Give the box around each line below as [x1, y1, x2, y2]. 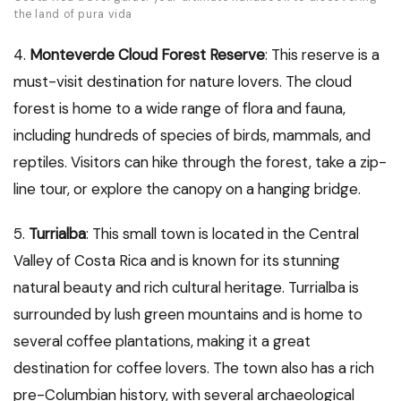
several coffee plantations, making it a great [13, 330, 311, 351]
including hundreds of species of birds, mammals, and [13, 124, 371, 145]
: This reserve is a [265, 44, 380, 64]
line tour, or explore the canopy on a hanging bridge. [13, 178, 361, 199]
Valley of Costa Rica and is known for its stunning [13, 250, 340, 270]
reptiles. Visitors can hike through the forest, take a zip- [13, 151, 387, 172]
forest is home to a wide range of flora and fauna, [13, 98, 346, 118]
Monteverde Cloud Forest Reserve [30, 44, 265, 64]
